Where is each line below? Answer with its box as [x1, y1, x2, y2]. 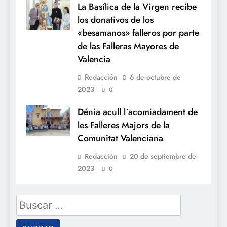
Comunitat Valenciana [78, 132, 163, 145]
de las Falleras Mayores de [78, 40, 179, 53]
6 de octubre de [130, 72, 181, 83]
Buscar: [16, 194, 47, 208]
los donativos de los [78, 13, 154, 27]
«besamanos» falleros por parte [78, 26, 199, 40]
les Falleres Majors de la [78, 119, 170, 132]
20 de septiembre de [130, 151, 196, 162]
